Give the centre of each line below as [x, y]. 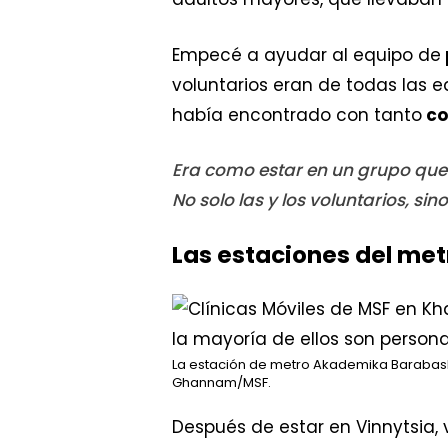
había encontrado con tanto [297, 114]
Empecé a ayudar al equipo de [306, 54]
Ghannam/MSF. [221, 383]
